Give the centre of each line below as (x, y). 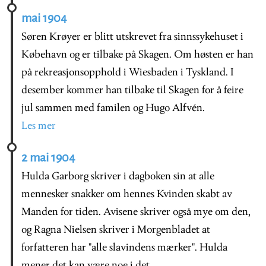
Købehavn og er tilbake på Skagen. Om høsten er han (137, 55)
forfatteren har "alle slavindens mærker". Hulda (124, 248)
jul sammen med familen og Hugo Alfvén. (113, 109)
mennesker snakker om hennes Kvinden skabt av (127, 195)
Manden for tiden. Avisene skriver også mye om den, (136, 213)
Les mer (39, 126)
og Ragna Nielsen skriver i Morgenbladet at (116, 230)
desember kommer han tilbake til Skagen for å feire (132, 91)
